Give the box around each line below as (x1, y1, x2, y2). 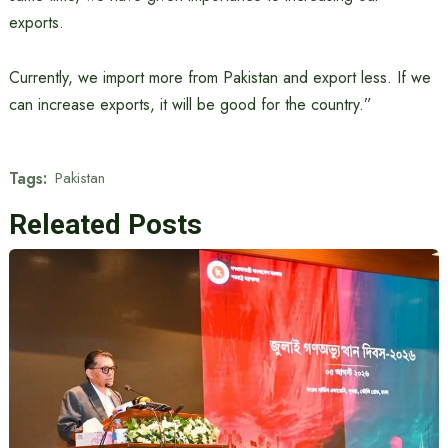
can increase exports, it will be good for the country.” (8, 92, 372, 116)
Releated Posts (8, 207, 202, 241)
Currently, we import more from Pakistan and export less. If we (8, 65, 431, 89)
